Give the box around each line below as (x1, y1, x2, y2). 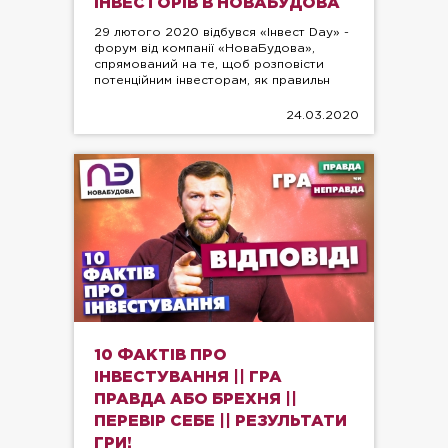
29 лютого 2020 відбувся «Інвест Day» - (94, 26, 349, 38)
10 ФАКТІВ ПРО (94, 348, 227, 364)
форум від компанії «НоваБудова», (94, 42, 315, 54)
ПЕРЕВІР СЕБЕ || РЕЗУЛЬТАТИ (94, 414, 347, 430)
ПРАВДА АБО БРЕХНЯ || (94, 392, 297, 408)
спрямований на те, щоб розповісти (94, 58, 324, 70)
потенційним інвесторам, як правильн (94, 74, 330, 86)
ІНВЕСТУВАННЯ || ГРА (94, 370, 282, 386)
